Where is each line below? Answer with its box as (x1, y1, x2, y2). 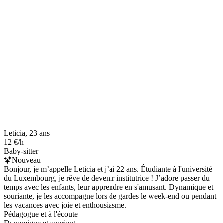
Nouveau (12, 155, 41, 164)
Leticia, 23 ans (4, 128, 50, 137)
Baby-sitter (4, 146, 38, 155)
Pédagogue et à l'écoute (4, 209, 78, 218)
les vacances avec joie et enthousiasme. (4, 200, 126, 209)
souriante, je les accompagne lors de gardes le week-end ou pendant (4, 191, 216, 200)
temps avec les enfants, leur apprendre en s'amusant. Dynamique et (4, 182, 213, 191)
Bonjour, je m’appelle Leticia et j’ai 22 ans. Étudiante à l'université (4, 164, 212, 173)
